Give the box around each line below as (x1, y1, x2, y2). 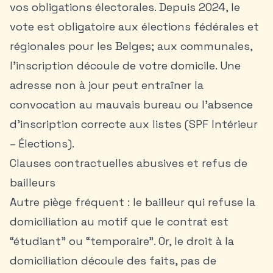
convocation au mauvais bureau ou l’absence (10, 97, 253, 112)
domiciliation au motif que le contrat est (10, 214, 229, 229)
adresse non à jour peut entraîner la (10, 78, 204, 92)
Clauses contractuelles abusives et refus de (10, 156, 247, 170)
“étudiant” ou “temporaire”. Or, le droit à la (10, 234, 234, 248)
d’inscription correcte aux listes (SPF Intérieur (10, 117, 258, 131)
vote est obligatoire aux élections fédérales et (10, 19, 259, 34)
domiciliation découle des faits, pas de (10, 253, 216, 268)
